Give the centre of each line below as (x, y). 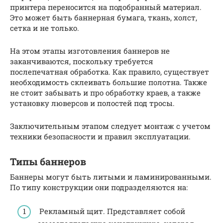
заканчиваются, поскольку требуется (82, 61)
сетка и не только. (45, 28)
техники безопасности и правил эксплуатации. (100, 136)
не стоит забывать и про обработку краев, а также (105, 92)
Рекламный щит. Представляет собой (111, 211)
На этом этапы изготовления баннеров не (90, 51)
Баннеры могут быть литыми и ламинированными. (111, 176)
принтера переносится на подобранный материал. (106, 7)
